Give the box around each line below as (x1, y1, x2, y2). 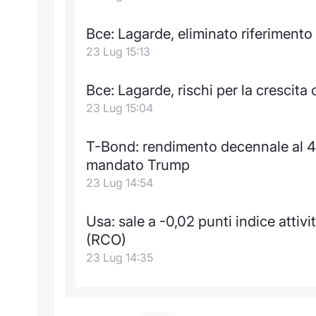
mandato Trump (86, 155, 190, 174)
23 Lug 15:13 (86, 44, 150, 59)
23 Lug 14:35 (86, 250, 153, 265)
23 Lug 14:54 (86, 175, 153, 190)
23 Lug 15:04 (86, 100, 153, 115)
